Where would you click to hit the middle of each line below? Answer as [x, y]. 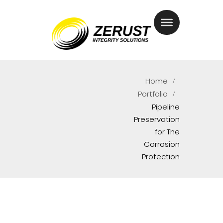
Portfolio [153, 94]
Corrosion [162, 144]
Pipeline [166, 107]
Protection [161, 157]
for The [167, 132]
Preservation [157, 119]
